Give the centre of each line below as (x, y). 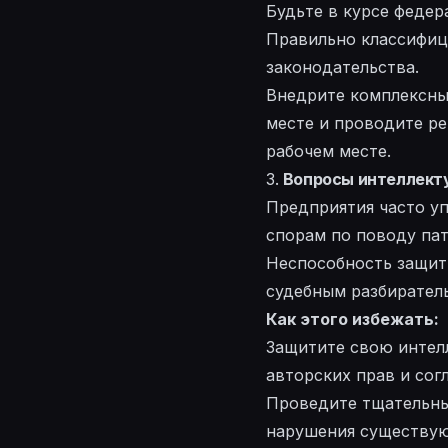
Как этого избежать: (352, 319)
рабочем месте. (328, 151)
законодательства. (342, 67)
